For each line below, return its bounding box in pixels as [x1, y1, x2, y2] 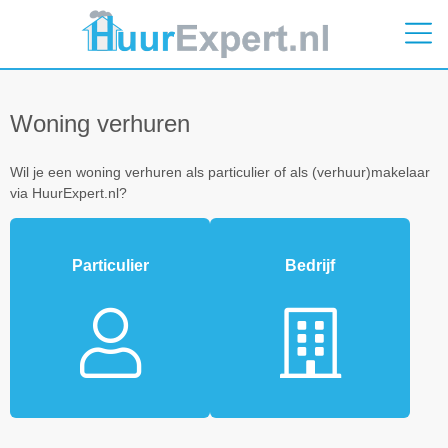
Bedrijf [285, 256, 335, 274]
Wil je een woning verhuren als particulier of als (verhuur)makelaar [10, 164, 430, 181]
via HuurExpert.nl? [10, 185, 127, 202]
